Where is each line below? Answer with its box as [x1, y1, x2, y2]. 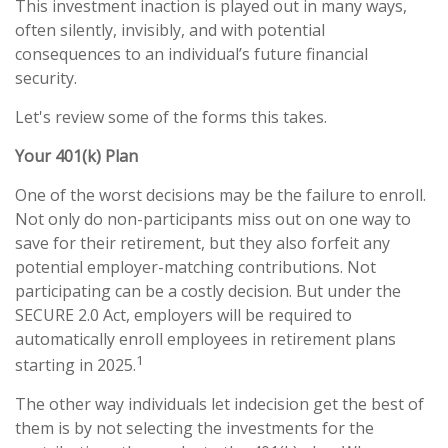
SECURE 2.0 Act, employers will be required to [15, 304, 352, 326]
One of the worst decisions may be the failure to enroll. [15, 184, 426, 206]
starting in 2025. [15, 354, 136, 377]
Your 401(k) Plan [15, 145, 138, 167]
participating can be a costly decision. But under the [15, 280, 401, 302]
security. [15, 67, 77, 89]
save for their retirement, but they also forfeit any [15, 232, 390, 254]
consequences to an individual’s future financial [15, 43, 368, 65]
